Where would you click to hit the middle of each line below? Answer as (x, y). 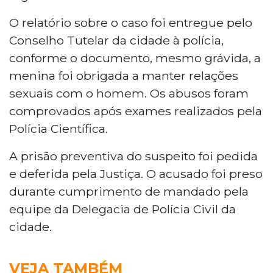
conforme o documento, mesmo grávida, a (135, 58)
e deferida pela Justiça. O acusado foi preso (136, 173)
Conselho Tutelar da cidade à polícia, (116, 40)
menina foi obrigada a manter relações (124, 75)
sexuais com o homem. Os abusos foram (129, 93)
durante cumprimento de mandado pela (129, 191)
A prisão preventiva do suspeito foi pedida (133, 156)
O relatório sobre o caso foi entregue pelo (131, 22)
